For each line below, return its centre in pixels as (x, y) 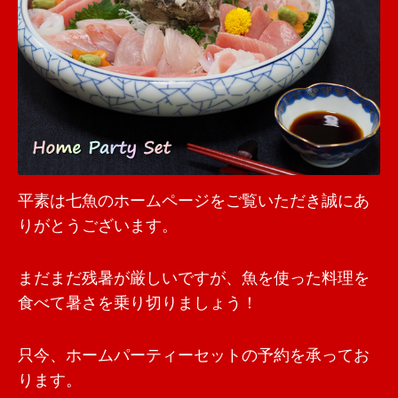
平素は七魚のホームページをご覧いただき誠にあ (194, 202)
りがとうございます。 (98, 227)
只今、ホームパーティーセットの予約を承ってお (194, 356)
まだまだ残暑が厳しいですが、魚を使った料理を (194, 279)
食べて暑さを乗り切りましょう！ (138, 304)
